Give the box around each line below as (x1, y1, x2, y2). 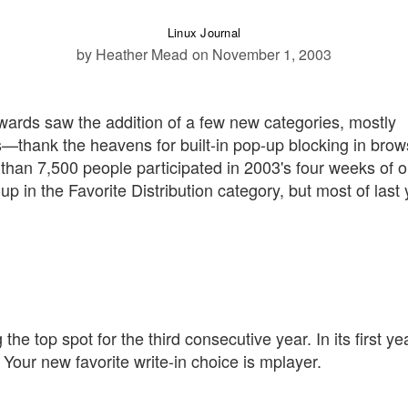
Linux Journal (167, 24, 241, 42)
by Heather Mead (76, 44, 188, 66)
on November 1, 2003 (192, 44, 331, 66)
